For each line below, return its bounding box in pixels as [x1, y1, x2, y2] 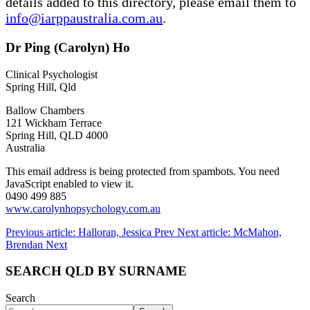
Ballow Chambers [6, 104, 84, 116]
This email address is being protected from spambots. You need [6, 165, 280, 177]
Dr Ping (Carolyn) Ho [6, 39, 130, 55]
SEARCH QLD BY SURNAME [6, 264, 187, 279]
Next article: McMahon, [177, 226, 282, 238]
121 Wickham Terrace [6, 116, 102, 129]
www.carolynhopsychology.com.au [6, 202, 161, 215]
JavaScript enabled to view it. [6, 177, 134, 190]
